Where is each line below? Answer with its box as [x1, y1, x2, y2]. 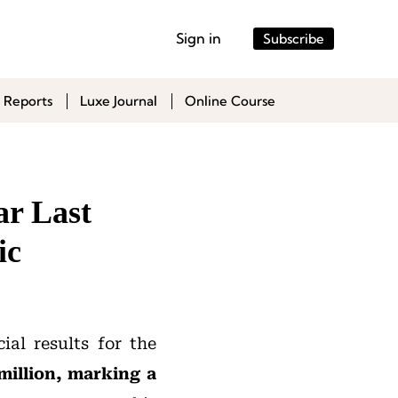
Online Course [185, 92, 275, 109]
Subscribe [263, 30, 324, 47]
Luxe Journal [80, 92, 157, 109]
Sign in [176, 29, 221, 47]
